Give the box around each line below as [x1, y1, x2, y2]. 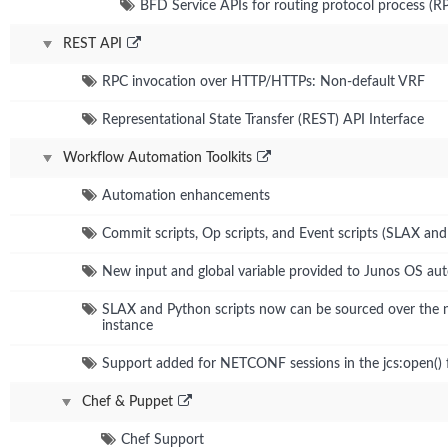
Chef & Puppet [82, 394, 173, 409]
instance [102, 318, 153, 333]
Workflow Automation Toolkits [63, 150, 252, 165]
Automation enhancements [102, 188, 270, 203]
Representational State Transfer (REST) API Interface [102, 112, 424, 127]
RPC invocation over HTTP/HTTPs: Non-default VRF [102, 74, 425, 89]
